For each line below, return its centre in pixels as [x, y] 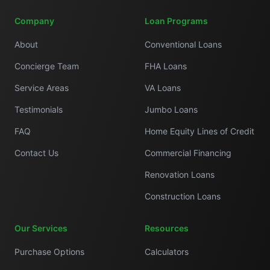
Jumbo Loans [171, 109]
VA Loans [163, 88]
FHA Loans [166, 66]
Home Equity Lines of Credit [199, 131]
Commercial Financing [188, 153]
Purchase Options [49, 252]
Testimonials [39, 109]
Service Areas [42, 88]
